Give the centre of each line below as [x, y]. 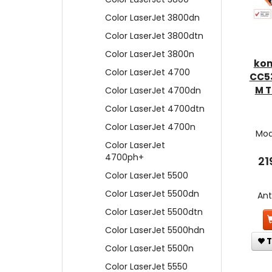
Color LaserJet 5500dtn [154, 212]
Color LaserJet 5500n [149, 249]
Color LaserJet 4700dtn [155, 109]
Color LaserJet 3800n [150, 54]
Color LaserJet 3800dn [152, 18]
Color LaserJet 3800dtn [154, 36]
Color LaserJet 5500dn [152, 194]
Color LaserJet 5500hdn [155, 230]
